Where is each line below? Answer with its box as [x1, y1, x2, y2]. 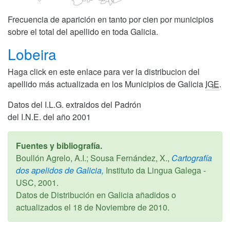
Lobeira [8, 43, 61, 64]
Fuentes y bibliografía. [16, 139, 102, 151]
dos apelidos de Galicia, [16, 164, 104, 176]
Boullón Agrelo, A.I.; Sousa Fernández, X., [16, 151, 169, 164]
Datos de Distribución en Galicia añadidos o [16, 188, 176, 201]
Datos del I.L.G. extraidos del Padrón [8, 98, 141, 110]
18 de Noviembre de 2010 [73, 201, 167, 213]
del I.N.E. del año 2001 [8, 110, 91, 123]
